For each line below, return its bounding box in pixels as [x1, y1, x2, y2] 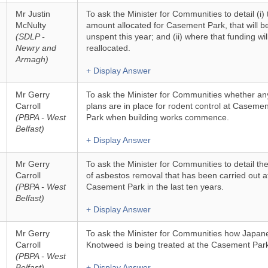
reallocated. [86, 43, 130, 53]
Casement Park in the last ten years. [86, 182, 224, 191]
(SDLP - [15, 32, 45, 41]
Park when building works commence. [86, 112, 229, 122]
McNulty [15, 20, 46, 30]
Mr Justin [15, 9, 50, 19]
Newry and [15, 43, 56, 53]
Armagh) [15, 54, 48, 64]
